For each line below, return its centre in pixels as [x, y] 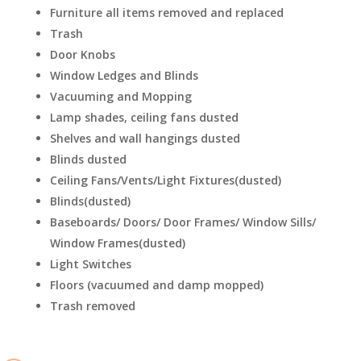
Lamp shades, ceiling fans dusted [144, 117]
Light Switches [91, 263]
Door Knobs [83, 54]
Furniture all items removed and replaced [167, 12]
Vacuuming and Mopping [121, 96]
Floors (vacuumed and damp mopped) [157, 284]
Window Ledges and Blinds [124, 75]
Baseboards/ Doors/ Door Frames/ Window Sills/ [183, 222]
